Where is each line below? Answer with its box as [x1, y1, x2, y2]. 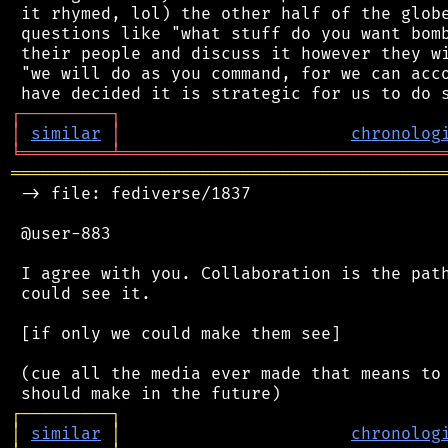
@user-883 [11, 223, 111, 244]
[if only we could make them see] [11, 323, 341, 344]
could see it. [11, 283, 151, 304]
